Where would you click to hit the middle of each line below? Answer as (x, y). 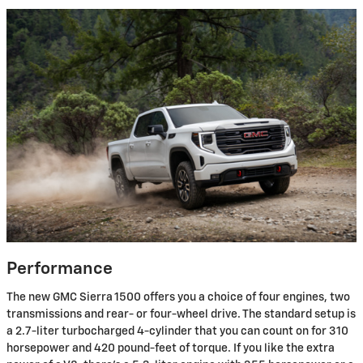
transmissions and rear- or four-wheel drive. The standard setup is (181, 314)
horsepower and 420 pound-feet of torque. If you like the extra (171, 348)
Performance (60, 270)
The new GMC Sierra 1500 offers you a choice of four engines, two (178, 297)
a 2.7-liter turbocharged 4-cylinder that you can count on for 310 (177, 331)
